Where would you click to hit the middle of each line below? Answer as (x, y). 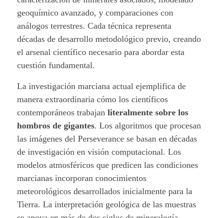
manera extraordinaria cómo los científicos (92, 99)
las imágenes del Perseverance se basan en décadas (107, 138)
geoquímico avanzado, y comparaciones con (95, 12)
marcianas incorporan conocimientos (82, 178)
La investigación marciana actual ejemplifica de (101, 86)
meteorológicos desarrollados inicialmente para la (105, 191)
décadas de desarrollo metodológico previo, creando (109, 39)
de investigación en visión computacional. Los (99, 152)
